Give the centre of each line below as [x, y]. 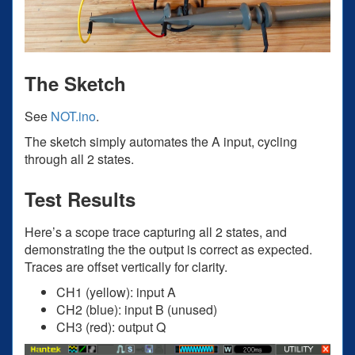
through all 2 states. [79, 159]
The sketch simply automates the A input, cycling [161, 142]
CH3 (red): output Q [111, 327]
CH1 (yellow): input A [116, 292]
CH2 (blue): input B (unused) [137, 310]
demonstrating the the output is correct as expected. [168, 250]
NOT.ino [73, 116]
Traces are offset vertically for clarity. [126, 267]
